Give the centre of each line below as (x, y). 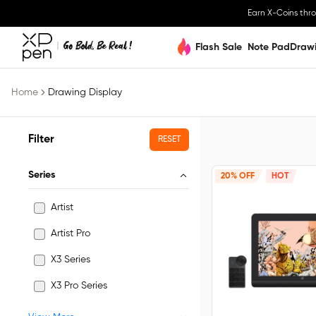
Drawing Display (85, 92)
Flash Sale (219, 47)
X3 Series (71, 260)
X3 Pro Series (79, 286)
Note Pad (269, 47)
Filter (41, 140)
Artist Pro (71, 233)
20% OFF (238, 176)
